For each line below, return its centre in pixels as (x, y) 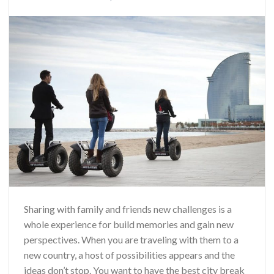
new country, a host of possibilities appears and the (129, 254)
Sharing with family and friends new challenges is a (128, 209)
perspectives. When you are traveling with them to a (131, 239)
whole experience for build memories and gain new (129, 224)
